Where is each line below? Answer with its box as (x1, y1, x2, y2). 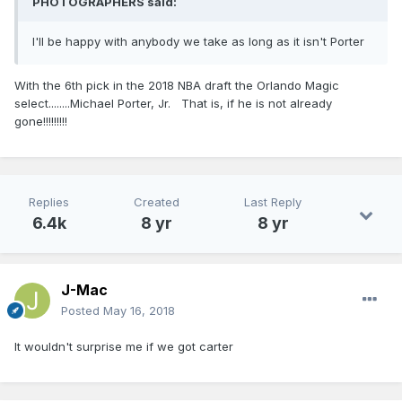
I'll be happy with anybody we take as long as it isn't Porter (32, 34, 364, 49)
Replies (29, 195, 69, 210)
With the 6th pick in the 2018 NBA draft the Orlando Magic (14, 78, 339, 93)
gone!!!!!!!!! (14, 114, 67, 129)
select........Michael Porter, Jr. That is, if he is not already (14, 96, 332, 111)
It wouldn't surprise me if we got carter (14, 339, 233, 354)
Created (134, 195, 179, 210)
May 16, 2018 (103, 303, 175, 319)
